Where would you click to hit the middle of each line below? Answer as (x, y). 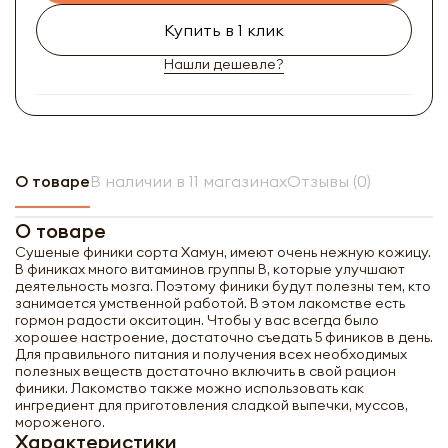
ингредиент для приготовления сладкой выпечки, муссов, (211, 405)
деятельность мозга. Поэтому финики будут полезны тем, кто (223, 286)
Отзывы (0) (329, 181)
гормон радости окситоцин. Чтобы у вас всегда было (197, 320)
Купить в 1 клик (224, 30)
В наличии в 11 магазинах (188, 181)
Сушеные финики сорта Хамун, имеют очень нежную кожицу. (223, 252)
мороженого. (60, 422)
